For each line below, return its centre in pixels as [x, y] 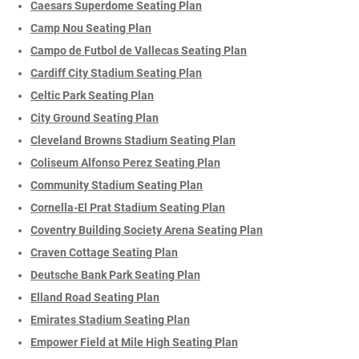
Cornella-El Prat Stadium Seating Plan [128, 207]
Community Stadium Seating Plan [117, 185]
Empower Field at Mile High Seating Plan [134, 342]
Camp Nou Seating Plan [91, 28]
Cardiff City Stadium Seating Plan [116, 73]
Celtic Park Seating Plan [92, 95]
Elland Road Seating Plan [95, 297]
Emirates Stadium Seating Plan [110, 319]
